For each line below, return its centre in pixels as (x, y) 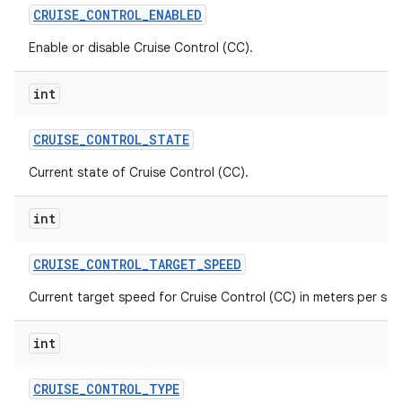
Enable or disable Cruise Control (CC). (141, 48)
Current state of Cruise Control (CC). (139, 172)
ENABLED (175, 15)
